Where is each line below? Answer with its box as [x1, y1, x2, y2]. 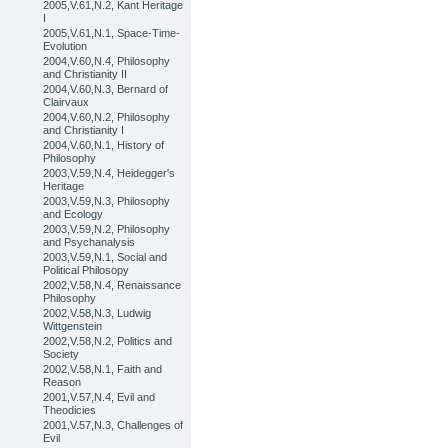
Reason [43, 376, 82, 388]
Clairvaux [43, 96, 90, 108]
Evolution [43, 40, 88, 52]
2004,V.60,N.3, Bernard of [43, 83, 169, 95]
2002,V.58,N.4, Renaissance [43, 279, 182, 291]
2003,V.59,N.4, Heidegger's [43, 167, 176, 179]
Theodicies [43, 404, 97, 416]
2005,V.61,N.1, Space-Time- [43, 27, 181, 39]
